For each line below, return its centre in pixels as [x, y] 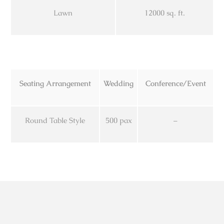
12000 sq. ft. [164, 12]
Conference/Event [175, 83]
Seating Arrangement [55, 83]
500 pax [118, 120]
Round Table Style [55, 120]
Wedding [118, 83]
